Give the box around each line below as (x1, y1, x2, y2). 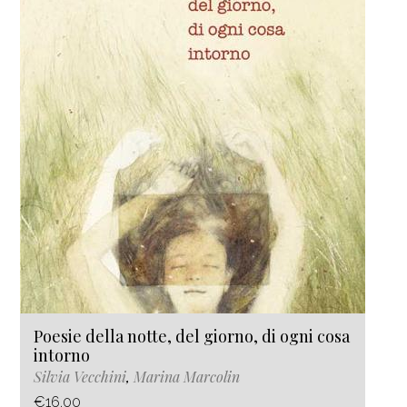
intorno (34, 344, 90, 366)
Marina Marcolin (134, 367, 240, 386)
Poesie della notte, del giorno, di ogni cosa (34, 325, 350, 347)
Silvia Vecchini (34, 367, 126, 386)
